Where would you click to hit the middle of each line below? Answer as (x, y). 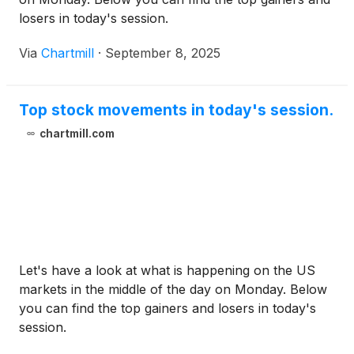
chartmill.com (77, 134)
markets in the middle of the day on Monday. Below (173, 290)
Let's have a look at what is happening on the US (167, 271)
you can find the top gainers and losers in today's (168, 309)
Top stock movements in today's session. (176, 110)
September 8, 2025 (163, 53)
